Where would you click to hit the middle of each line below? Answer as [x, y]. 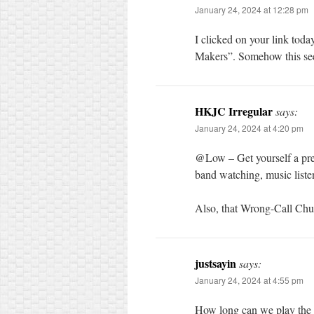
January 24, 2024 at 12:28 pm [252, 9]
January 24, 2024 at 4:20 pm [249, 128]
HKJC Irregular [234, 111]
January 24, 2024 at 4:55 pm [249, 280]
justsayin [216, 263]
